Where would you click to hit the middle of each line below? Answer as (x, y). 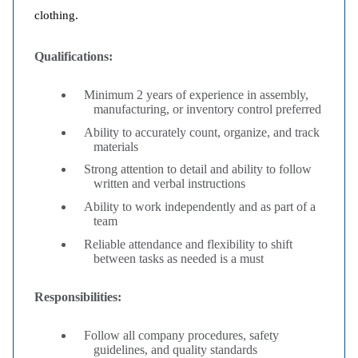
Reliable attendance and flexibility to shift (183, 244)
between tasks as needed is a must (179, 258)
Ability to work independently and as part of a (195, 206)
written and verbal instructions (169, 184)
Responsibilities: (78, 296)
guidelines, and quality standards (175, 349)
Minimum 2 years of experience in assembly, (191, 95)
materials (116, 146)
